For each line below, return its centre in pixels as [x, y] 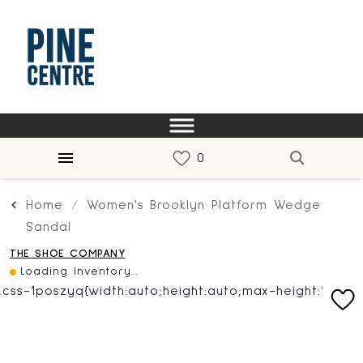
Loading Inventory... [80, 271]
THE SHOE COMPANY [68, 254]
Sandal [49, 227]
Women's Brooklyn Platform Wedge [203, 205]
